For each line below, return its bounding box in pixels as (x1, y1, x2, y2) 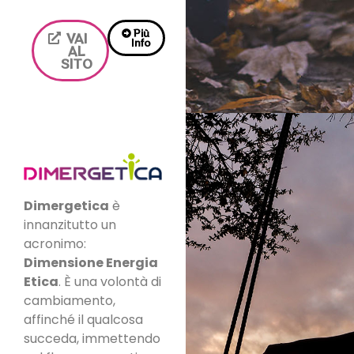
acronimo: (24, 235, 86, 254)
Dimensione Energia (24, 254, 158, 273)
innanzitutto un (24, 216, 116, 235)
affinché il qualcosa (24, 311, 143, 330)
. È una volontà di (58, 273, 161, 292)
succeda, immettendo (24, 330, 160, 348)
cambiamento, (24, 292, 115, 311)
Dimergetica (24, 197, 109, 216)
